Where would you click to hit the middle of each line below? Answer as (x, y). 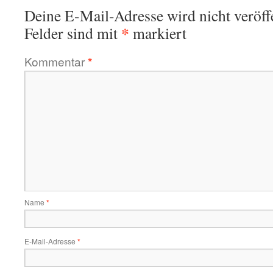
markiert (158, 33)
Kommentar (56, 61)
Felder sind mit (73, 33)
